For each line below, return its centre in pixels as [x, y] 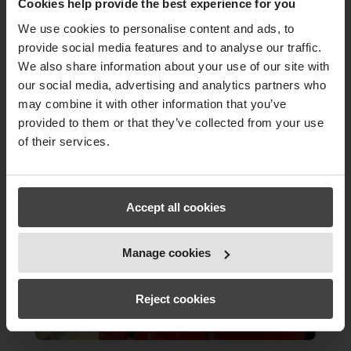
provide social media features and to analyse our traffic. [170, 47]
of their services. [64, 141]
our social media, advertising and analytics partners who [172, 85]
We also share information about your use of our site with [174, 66]
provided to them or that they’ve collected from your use [171, 122]
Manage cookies [167, 253]
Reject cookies [175, 299]
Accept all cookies [175, 207]
